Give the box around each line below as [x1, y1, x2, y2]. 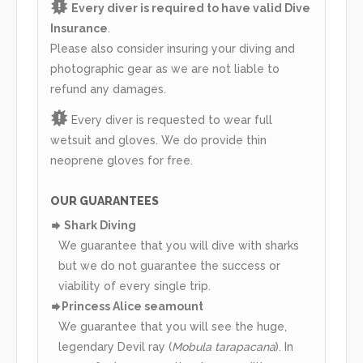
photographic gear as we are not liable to [50, 62, 280, 76]
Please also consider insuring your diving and [50, 42, 295, 56]
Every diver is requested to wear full [68, 113, 273, 127]
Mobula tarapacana [172, 340, 275, 354]
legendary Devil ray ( [58, 340, 172, 354]
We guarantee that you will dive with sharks [58, 239, 299, 253]
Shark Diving [62, 219, 136, 233]
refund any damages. [50, 83, 166, 96]
